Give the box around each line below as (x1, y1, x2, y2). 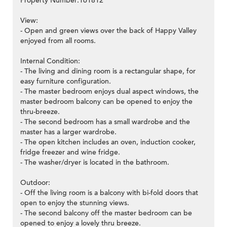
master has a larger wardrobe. (20, 127, 117, 137)
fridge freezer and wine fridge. (20, 147, 120, 158)
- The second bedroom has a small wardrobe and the (20, 117, 190, 127)
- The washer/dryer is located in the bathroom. (20, 158, 169, 168)
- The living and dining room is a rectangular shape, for (20, 66, 196, 77)
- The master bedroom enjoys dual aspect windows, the (20, 87, 199, 97)
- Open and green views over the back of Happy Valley (20, 26, 197, 36)
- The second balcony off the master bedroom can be (20, 208, 192, 218)
